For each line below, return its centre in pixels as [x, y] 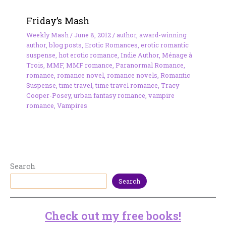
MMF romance [89, 65]
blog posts [65, 45]
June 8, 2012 [93, 35]
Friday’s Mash [58, 21]
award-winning [163, 35]
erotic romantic [164, 45]
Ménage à [177, 55]
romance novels [132, 75]
